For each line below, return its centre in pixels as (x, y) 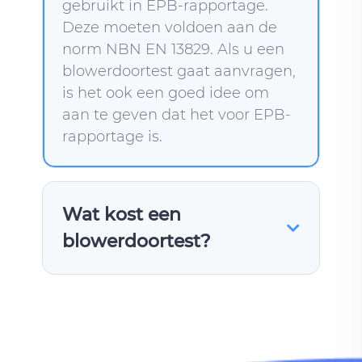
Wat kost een (122, 214)
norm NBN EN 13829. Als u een (174, 49)
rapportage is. (113, 136)
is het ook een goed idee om (166, 93)
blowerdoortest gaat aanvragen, (179, 71)
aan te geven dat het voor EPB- (177, 114)
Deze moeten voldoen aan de (170, 27)
